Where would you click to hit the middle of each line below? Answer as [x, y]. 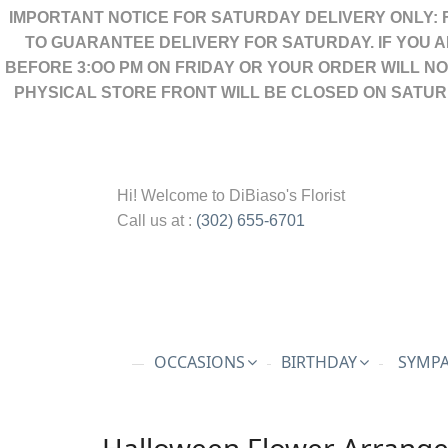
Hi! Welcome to [173, 195]
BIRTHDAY [319, 362]
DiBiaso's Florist [287, 195]
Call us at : [156, 220]
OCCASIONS [199, 362]
